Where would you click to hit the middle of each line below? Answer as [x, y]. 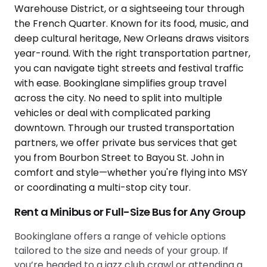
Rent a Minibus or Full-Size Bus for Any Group [130, 212]
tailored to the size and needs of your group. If [121, 250]
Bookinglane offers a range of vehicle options [120, 236]
